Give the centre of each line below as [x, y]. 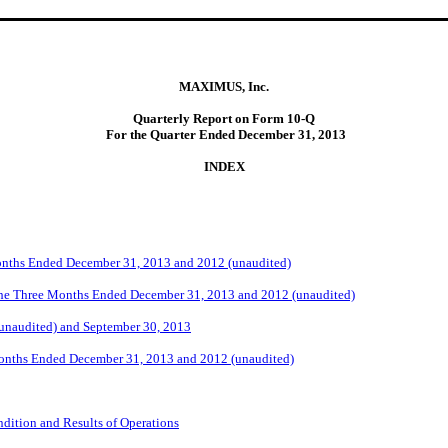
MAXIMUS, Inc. [224, 86]
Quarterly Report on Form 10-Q [224, 118]
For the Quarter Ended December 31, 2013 [224, 134]
